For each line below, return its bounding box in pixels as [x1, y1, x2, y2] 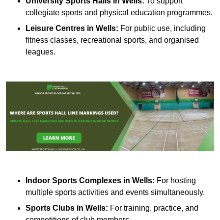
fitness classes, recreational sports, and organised [26, 36, 199, 45]
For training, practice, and [108, 203, 198, 212]
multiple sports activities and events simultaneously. [26, 188, 205, 196]
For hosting [155, 176, 196, 185]
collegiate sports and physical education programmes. [26, 8, 213, 17]
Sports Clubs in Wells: [26, 203, 108, 212]
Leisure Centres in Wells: [26, 24, 118, 33]
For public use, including [118, 24, 206, 33]
